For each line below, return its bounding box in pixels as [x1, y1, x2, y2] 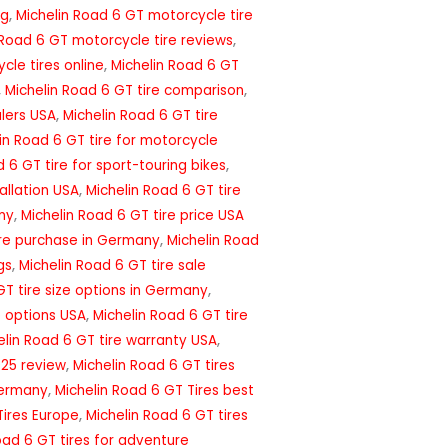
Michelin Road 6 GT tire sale [19, 256, 206, 276]
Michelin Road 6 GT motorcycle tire [16, 6, 253, 26]
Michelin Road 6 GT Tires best [55, 381, 254, 401]
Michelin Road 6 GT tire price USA [21, 206, 244, 226]
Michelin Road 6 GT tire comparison [5, 81, 244, 101]
